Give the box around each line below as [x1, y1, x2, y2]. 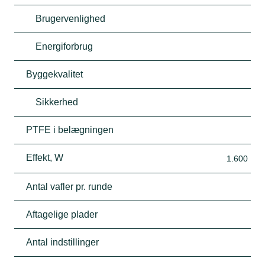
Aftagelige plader [26, 209, 98, 220]
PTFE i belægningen [26, 125, 114, 135]
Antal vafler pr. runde [26, 182, 112, 192]
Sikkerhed [35, 97, 78, 108]
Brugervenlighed [35, 14, 105, 24]
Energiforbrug [35, 41, 93, 52]
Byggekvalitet [26, 69, 83, 80]
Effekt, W [26, 153, 63, 163]
